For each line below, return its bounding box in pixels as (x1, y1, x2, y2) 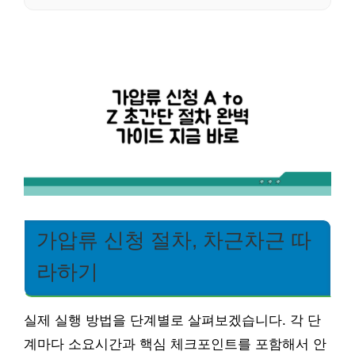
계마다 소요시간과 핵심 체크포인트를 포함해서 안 (24, 336, 326, 352)
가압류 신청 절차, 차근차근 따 (36, 228, 311, 251)
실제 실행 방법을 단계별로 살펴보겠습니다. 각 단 (24, 312, 321, 328)
